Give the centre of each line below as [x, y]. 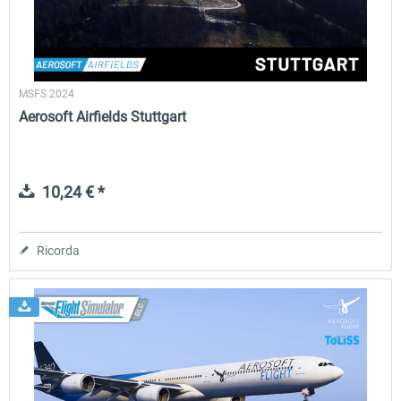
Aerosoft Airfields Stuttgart [103, 116]
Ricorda [59, 250]
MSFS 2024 [47, 94]
